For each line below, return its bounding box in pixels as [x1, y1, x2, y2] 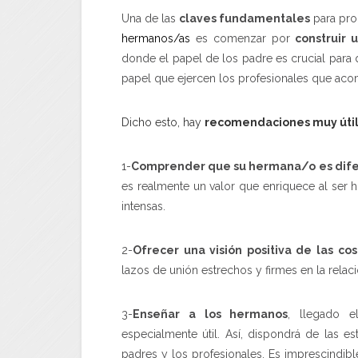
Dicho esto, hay [121, 115, 205, 129]
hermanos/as [121, 31, 196, 45]
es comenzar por [195, 31, 296, 45]
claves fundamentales [179, 11, 311, 25]
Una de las [121, 11, 180, 25]
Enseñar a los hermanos [133, 307, 288, 320]
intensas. [121, 199, 165, 213]
